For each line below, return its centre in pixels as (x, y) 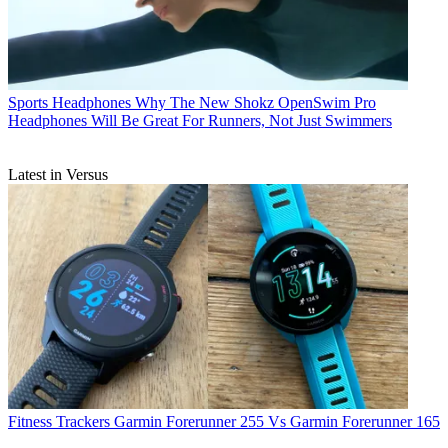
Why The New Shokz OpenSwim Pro (255, 103)
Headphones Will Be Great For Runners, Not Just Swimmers (200, 121)
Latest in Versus (58, 175)
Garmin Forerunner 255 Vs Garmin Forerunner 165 (277, 421)
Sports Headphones (69, 103)
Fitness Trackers (59, 421)
